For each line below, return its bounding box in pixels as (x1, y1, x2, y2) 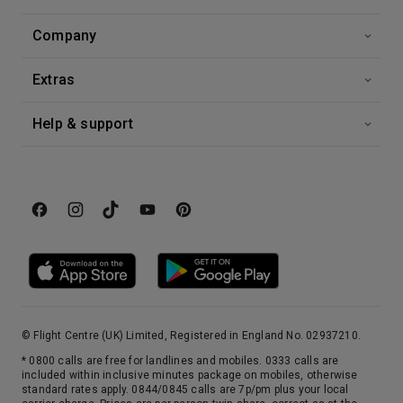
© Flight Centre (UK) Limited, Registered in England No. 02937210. (22, 329, 361, 342)
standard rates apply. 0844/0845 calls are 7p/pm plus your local (22, 383, 349, 396)
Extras (32, 71, 76, 88)
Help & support (32, 115, 133, 132)
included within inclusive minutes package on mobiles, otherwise (22, 369, 358, 381)
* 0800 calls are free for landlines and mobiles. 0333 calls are (22, 354, 339, 367)
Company (32, 27, 97, 44)
